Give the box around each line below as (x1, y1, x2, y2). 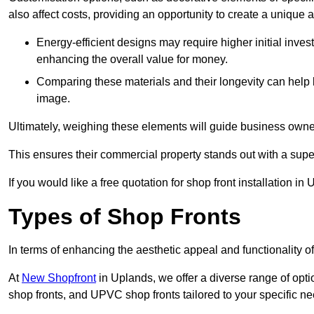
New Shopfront (22, 272, 96, 285)
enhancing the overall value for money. (36, 53, 228, 66)
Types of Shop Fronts (8, 204, 241, 230)
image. (36, 93, 70, 105)
